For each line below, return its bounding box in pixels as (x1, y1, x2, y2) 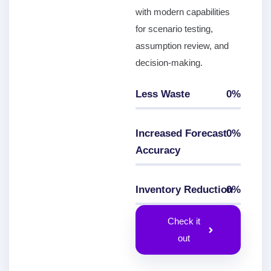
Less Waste (135, 88, 190, 100)
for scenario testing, (135, 24, 213, 34)
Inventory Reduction (135, 184, 233, 195)
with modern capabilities (135, 7, 230, 17)
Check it (167, 216, 200, 226)
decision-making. (135, 57, 203, 68)
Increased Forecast (135, 128, 227, 139)
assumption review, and (135, 41, 229, 51)
